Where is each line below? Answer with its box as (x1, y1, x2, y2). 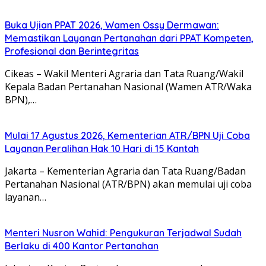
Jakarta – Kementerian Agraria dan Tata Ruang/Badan (5, 164, 246, 178)
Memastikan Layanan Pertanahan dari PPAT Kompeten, (5, 31, 254, 44)
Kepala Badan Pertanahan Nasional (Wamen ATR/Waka (5, 80, 252, 93)
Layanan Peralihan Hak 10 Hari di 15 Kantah (5, 142, 199, 154)
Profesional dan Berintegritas (5, 45, 139, 57)
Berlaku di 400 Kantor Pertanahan (5, 239, 159, 252)
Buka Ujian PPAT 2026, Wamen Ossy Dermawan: (5, 18, 219, 31)
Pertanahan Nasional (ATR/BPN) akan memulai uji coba (5, 177, 252, 191)
